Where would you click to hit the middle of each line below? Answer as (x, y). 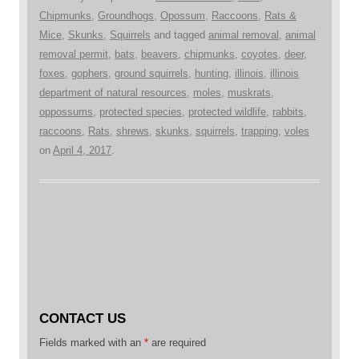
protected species (141, 111)
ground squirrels (151, 73)
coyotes (260, 54)
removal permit (74, 54)
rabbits (288, 111)
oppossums (66, 111)
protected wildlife (227, 111)
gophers (90, 73)
